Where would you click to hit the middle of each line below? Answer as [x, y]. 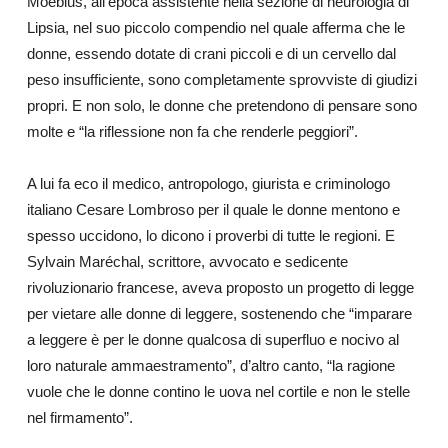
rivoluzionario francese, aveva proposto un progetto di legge [220, 288]
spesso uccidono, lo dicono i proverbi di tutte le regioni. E [210, 236]
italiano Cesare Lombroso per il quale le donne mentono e [213, 210]
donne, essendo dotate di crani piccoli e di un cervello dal [211, 54]
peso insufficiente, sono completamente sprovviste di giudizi [221, 80]
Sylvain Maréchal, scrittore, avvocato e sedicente [187, 262]
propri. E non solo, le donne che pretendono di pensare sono [221, 106]
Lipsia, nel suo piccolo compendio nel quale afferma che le [215, 28]
